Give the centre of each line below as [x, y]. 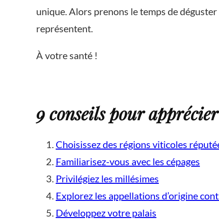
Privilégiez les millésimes [107, 178]
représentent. [64, 28]
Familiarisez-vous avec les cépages [128, 161]
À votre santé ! [67, 55]
